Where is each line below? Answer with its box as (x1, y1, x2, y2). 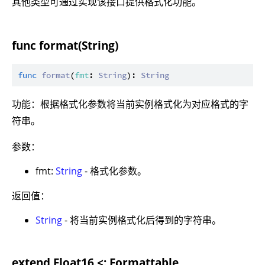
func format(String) (12, 38, 118, 53)
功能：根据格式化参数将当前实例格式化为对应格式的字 (12, 97, 248, 111)
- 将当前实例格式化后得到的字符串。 (62, 213, 221, 227)
